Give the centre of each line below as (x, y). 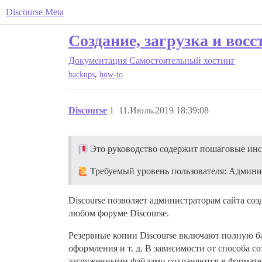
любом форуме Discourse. (119, 213)
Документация (98, 61)
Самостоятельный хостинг (182, 61)
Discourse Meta (35, 12)
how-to (111, 75)
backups (82, 75)
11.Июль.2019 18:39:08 (164, 111)
